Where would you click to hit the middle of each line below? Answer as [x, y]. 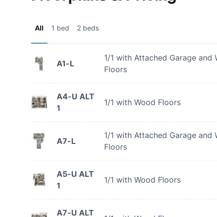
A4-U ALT [76, 96]
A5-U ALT [75, 174]
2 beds [88, 28]
